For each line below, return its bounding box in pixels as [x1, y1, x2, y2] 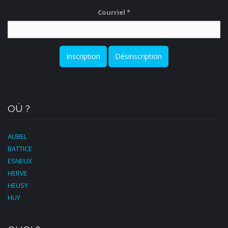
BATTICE [8, 144, 32, 153]
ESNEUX [8, 156, 32, 165]
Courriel [98, 8, 127, 17]
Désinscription [115, 51, 162, 61]
